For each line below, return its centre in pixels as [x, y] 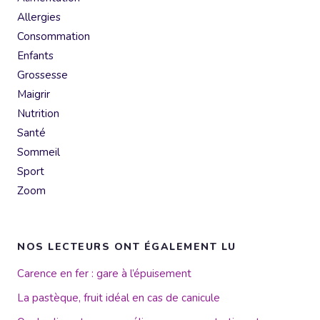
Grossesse [42, 75]
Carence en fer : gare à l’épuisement [104, 274]
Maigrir [34, 94]
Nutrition [38, 113]
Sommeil [39, 152]
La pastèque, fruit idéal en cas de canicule [119, 298]
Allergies [39, 17]
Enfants [35, 55]
